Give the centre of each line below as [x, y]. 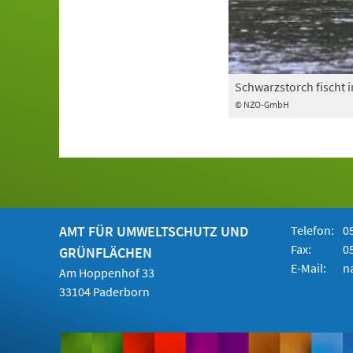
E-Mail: [309, 268]
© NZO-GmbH [262, 105]
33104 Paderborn [105, 292]
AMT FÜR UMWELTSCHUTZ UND [154, 232]
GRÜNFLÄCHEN [106, 253]
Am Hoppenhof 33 [107, 273]
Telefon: [313, 230]
